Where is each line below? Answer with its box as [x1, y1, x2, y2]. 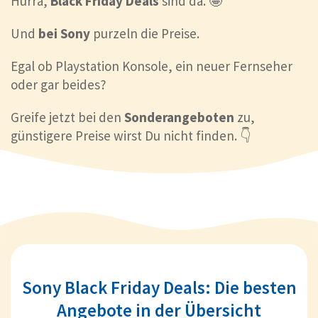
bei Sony [38, 24, 90, 42]
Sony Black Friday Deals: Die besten [21, 275, 297, 299]
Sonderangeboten [124, 108, 234, 126]
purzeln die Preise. [90, 24, 199, 42]
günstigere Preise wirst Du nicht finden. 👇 [11, 126, 251, 144]
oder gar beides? [11, 75, 106, 93]
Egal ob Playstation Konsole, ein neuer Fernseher [11, 57, 292, 75]
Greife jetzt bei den [11, 108, 124, 126]
